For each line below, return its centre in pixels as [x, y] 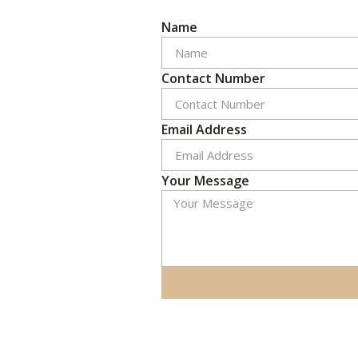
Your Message [205, 181]
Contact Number [213, 79]
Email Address [204, 130]
